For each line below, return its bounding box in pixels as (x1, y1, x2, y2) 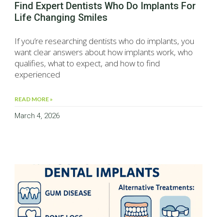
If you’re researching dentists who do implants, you (15, 35, 194, 47)
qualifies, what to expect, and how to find (15, 58, 160, 69)
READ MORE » (15, 95, 53, 103)
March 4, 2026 (15, 111, 60, 121)
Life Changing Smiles (15, 12, 108, 24)
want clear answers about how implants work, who (15, 46, 193, 58)
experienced (15, 69, 60, 80)
